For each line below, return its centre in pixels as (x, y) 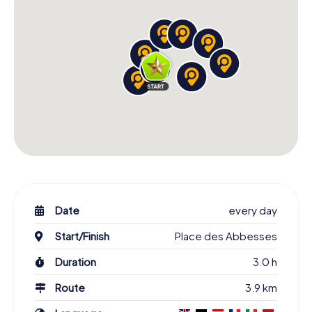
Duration (75, 262)
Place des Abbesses (226, 236)
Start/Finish (82, 236)
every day (253, 210)
